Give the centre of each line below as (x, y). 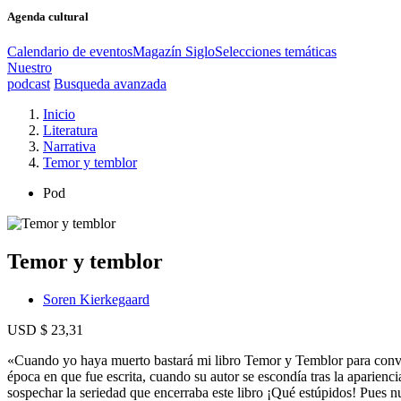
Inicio (59, 114)
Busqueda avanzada (110, 83)
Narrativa (69, 146)
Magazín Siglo (174, 51)
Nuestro (30, 67)
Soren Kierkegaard (96, 299)
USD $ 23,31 (45, 329)
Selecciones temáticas (276, 51)
